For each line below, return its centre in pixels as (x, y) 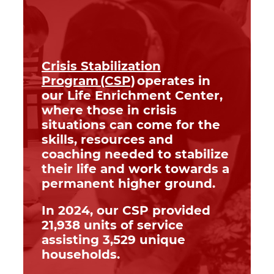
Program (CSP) (88, 80)
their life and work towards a (135, 168)
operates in (173, 80)
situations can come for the (131, 124)
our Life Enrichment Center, (132, 95)
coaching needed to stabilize (135, 154)
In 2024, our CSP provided (126, 210)
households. (82, 254)
